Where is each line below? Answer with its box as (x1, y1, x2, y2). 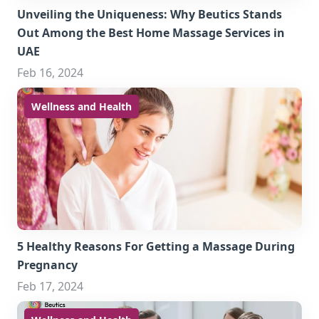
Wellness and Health (31, 100, 132, 113)
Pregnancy (17, 257, 78, 273)
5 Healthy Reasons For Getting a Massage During (17, 239, 295, 254)
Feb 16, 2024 (17, 65, 83, 80)
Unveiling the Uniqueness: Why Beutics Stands (17, 6, 282, 22)
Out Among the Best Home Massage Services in (17, 25, 285, 41)
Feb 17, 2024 (17, 278, 83, 294)
